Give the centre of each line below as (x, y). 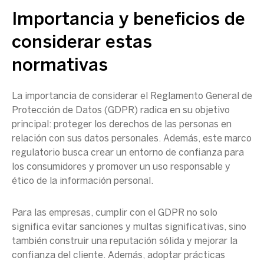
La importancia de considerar (76, 96)
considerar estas (82, 43)
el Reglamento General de (196, 96)
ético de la (36, 181)
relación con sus (48, 139)
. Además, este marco (205, 139)
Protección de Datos (57, 110)
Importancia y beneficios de (128, 20)
